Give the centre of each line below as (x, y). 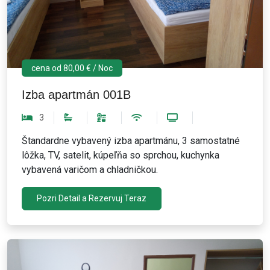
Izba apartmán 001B (76, 95)
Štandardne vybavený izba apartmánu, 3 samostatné (131, 141)
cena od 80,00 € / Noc (72, 68)
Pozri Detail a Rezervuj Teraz (92, 199)
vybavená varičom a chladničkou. (90, 170)
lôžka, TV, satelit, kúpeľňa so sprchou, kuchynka (121, 155)
